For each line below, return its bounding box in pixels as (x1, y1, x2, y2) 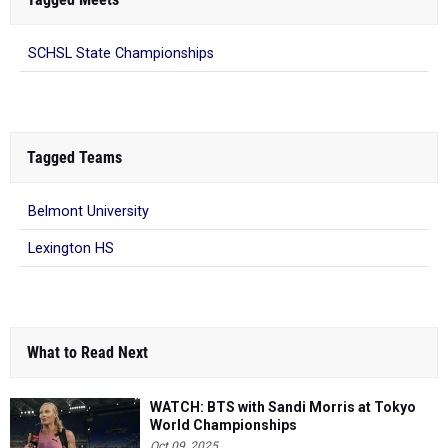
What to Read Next (27, 342, 148, 362)
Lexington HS (28, 239, 114, 257)
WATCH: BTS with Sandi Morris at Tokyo (150, 398, 416, 415)
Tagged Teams (27, 147, 122, 167)
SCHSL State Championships (28, 44, 214, 62)
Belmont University (28, 202, 149, 220)
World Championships (150, 416, 297, 433)
